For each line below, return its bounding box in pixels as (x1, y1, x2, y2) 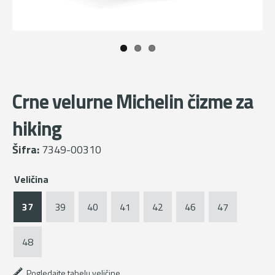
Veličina (14, 171, 48, 187)
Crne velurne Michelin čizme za (12, 87, 254, 117)
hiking (12, 114, 61, 144)
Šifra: (12, 141, 42, 158)
